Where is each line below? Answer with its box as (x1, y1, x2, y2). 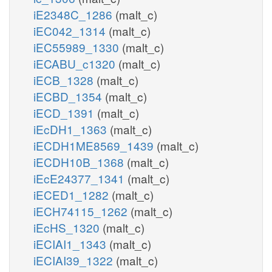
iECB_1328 (33, 71, 97, 88)
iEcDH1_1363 (33, 120, 110, 137)
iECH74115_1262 (33, 202, 131, 219)
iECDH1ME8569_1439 (33, 137, 157, 154)
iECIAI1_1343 (33, 235, 109, 252)
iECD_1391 (33, 104, 97, 121)
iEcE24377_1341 (33, 169, 127, 186)
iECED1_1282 (33, 186, 112, 203)
